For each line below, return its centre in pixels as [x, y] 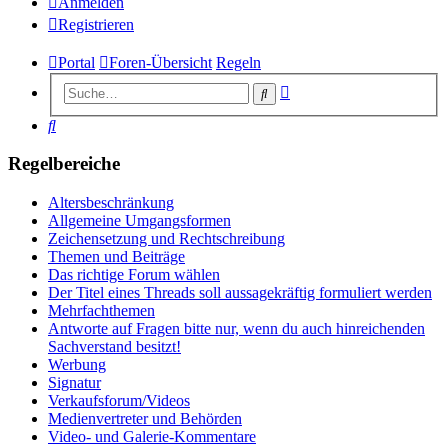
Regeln [238, 63]
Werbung [77, 365]
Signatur [74, 383]
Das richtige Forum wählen [134, 275]
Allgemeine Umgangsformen [139, 221]
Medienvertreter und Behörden [145, 419]
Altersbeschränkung [111, 203]
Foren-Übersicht [160, 63]
